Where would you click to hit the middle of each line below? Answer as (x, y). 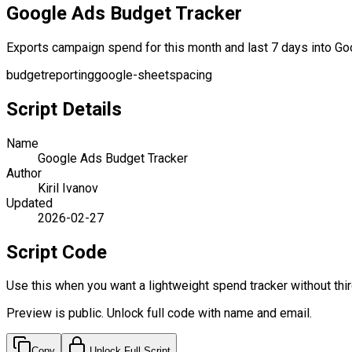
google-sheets (135, 75)
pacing (194, 75)
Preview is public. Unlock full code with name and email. (159, 313)
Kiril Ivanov (68, 188)
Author (24, 173)
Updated (29, 203)
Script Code (57, 252)
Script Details (64, 109)
